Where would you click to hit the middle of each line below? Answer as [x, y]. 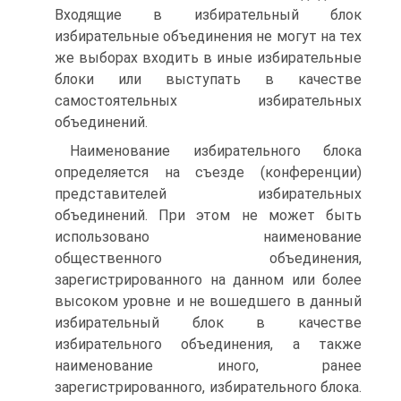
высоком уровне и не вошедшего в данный [208, 301]
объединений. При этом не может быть [208, 215]
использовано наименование [208, 237]
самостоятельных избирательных [208, 101]
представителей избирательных [208, 194]
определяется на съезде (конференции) [208, 172]
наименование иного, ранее [208, 366]
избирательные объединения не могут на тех [208, 36]
